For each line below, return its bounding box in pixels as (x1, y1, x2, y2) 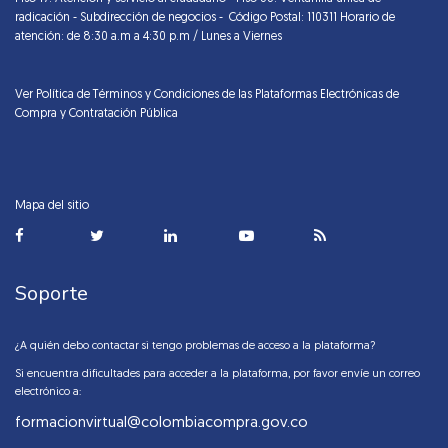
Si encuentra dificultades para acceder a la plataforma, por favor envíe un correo (15, 369, 420, 381)
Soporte (15, 280, 88, 308)
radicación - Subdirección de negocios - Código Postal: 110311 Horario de (15, 12, 395, 25)
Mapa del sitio (15, 200, 89, 213)
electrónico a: (15, 387, 81, 399)
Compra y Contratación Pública (15, 108, 178, 121)
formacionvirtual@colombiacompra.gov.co (15, 416, 308, 432)
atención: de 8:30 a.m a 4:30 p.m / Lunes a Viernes (15, 31, 282, 44)
